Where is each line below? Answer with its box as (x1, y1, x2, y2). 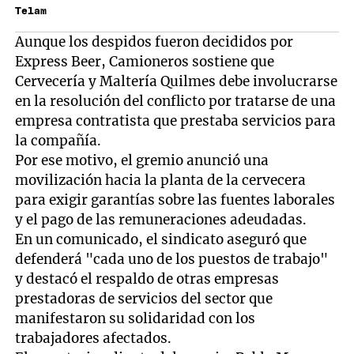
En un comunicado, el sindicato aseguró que (15, 231, 307, 249)
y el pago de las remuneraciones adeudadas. (15, 211, 307, 229)
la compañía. (15, 132, 102, 150)
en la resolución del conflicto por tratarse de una (15, 92, 337, 111)
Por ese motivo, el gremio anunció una (15, 152, 269, 170)
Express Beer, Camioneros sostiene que (15, 53, 275, 71)
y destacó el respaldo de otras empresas (15, 270, 280, 288)
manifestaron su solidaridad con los (15, 310, 256, 328)
